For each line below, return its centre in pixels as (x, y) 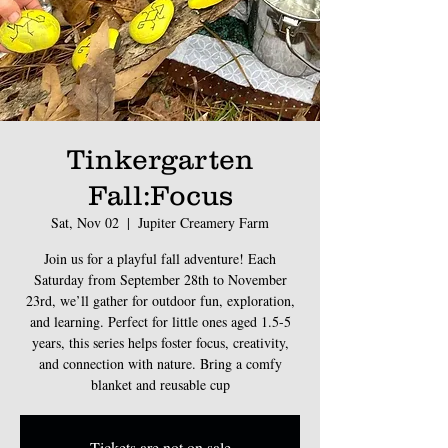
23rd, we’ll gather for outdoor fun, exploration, (160, 300)
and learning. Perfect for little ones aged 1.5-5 (160, 321)
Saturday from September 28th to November (160, 279)
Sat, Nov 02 (85, 222)
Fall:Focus (160, 194)
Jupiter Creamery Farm (203, 222)
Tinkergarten (160, 158)
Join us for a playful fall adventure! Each (160, 258)
